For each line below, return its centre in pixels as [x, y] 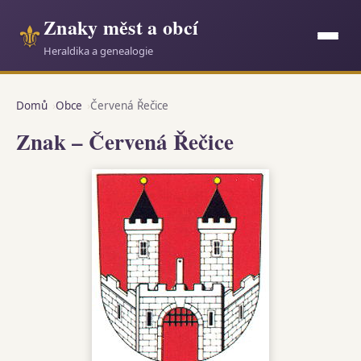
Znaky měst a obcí [121, 27]
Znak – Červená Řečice [125, 141]
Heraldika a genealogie [98, 51]
